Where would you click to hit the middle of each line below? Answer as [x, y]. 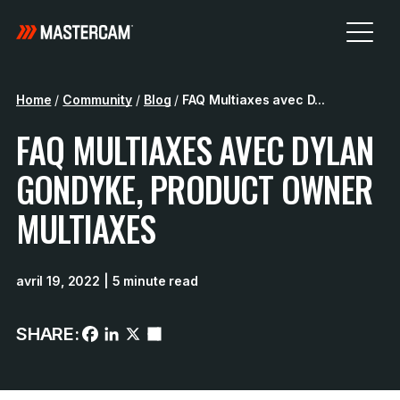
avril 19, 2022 [58, 281]
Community [98, 100]
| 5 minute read [149, 281]
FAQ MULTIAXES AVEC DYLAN [195, 150]
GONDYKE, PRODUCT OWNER [195, 189]
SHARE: [48, 334]
